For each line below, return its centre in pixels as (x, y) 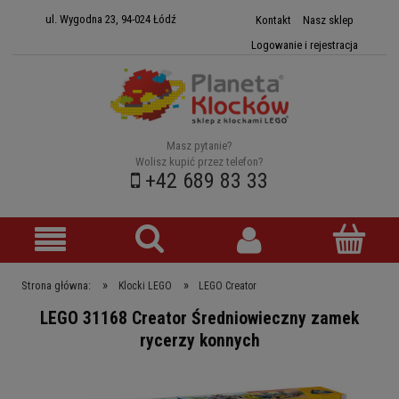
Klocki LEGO (145, 285)
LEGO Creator (228, 285)
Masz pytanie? (199, 146)
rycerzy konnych (199, 340)
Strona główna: (56, 285)
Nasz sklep (328, 20)
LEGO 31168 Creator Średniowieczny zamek (199, 318)
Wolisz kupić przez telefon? (199, 162)
